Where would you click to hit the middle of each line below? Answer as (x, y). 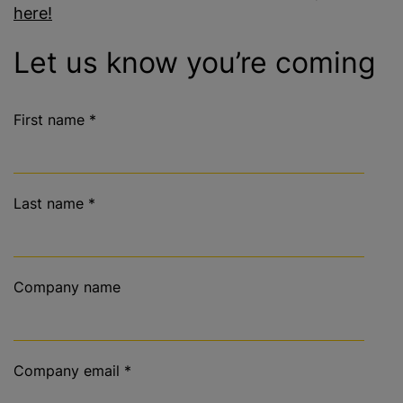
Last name (49, 203)
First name (49, 120)
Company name (67, 287)
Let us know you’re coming (195, 63)
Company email (67, 371)
